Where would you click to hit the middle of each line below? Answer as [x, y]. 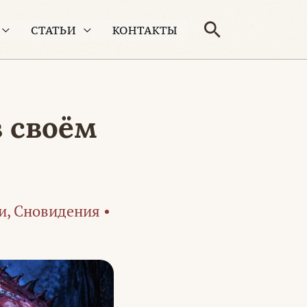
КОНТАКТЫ [145, 30]
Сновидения [57, 211]
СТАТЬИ [53, 30]
